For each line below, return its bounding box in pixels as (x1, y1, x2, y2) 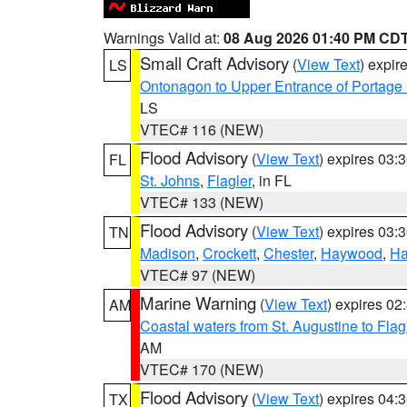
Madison (140, 243, 195, 263)
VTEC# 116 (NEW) (140, 119, 263, 140)
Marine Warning (140, 291, 256, 314)
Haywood (321, 243, 382, 263)
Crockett (203, 243, 256, 263)
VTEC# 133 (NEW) (140, 192, 263, 213)
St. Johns (140, 170, 200, 191)
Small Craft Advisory (140, 51, 289, 74)
